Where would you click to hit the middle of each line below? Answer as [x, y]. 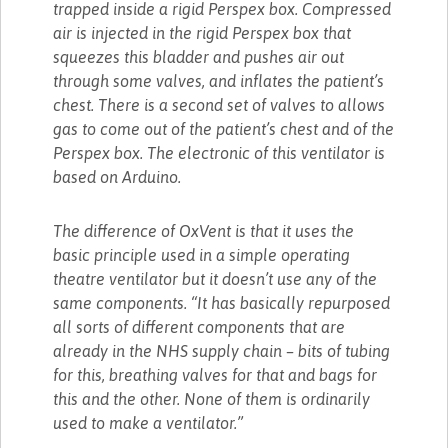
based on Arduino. [117, 176]
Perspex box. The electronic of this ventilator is [219, 152]
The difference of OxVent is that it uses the [204, 230]
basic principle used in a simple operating [202, 254]
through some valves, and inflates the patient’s [219, 80]
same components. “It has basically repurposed [222, 302]
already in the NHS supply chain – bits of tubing [222, 350]
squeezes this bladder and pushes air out [199, 56]
